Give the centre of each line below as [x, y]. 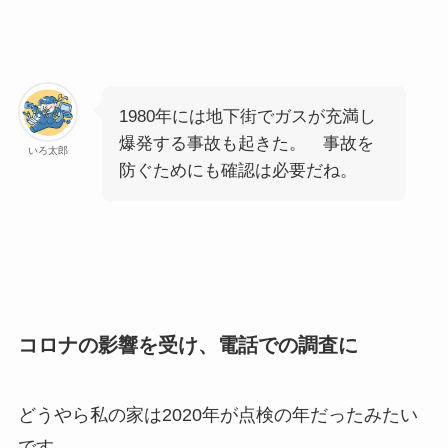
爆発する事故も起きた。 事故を [246, 144]
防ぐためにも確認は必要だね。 [237, 171]
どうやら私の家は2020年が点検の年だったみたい [217, 414]
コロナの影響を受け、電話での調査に [187, 345]
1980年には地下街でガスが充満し [247, 117]
